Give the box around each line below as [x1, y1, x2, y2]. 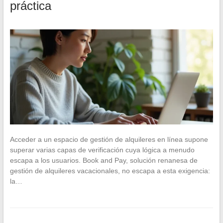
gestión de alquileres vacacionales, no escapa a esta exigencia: [9, 166, 210, 175]
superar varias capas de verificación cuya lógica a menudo [9, 145, 195, 154]
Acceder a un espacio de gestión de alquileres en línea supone [9, 135, 208, 143]
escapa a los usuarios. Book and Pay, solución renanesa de [9, 156, 198, 164]
